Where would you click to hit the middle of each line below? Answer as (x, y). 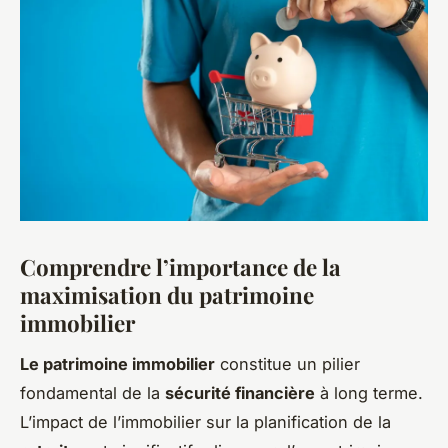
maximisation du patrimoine (167, 294)
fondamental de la (92, 392)
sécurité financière (240, 392)
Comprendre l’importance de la (180, 266)
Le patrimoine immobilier (117, 363)
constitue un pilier (287, 363)
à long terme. (369, 392)
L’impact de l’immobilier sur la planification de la (205, 421)
